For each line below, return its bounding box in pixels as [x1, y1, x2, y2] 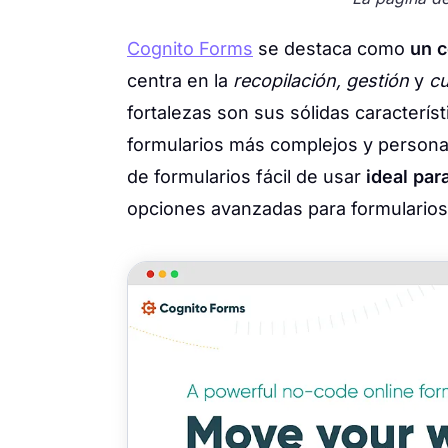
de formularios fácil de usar [127, 166, 366, 188]
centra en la [127, 70, 233, 92]
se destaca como [253, 38, 410, 60]
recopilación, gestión [233, 70, 414, 92]
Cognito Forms [127, 38, 253, 60]
